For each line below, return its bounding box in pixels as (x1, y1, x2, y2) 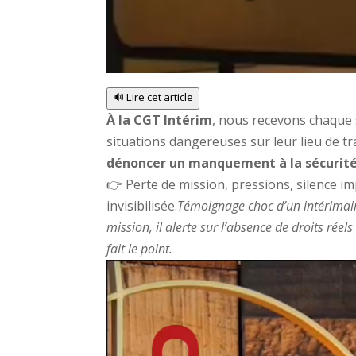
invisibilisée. (106, 197, 178, 215)
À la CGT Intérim (106, 111, 213, 130)
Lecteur (106, 261, 152, 279)
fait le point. (106, 240, 173, 258)
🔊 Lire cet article (113, 90, 194, 105)
